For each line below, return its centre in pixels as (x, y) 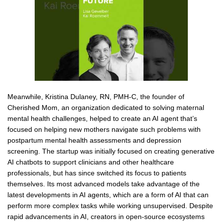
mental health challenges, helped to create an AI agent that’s (102, 118)
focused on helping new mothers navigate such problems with (104, 129)
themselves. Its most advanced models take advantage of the (104, 184)
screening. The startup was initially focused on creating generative (111, 151)
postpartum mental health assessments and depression (94, 140)
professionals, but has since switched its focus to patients (97, 173)
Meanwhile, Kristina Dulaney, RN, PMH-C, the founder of (96, 96)
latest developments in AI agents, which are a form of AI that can (108, 194)
